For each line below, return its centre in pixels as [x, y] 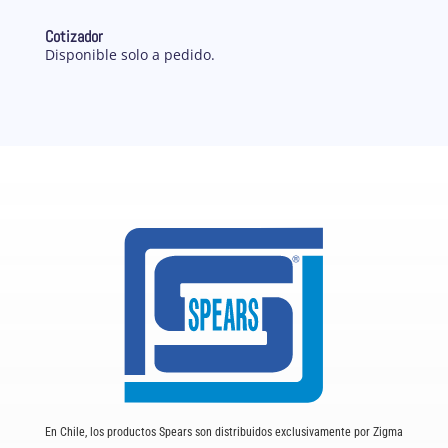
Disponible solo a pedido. [129, 55]
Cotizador [73, 37]
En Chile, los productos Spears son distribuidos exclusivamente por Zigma [223, 431]
